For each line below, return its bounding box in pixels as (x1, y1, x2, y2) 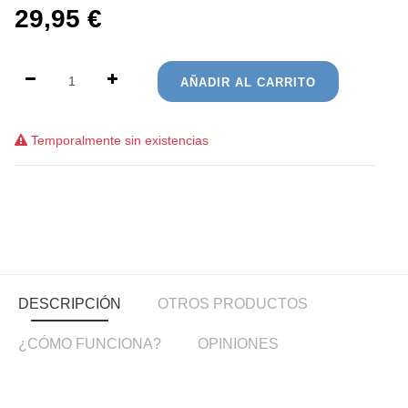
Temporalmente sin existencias (27, 133, 209, 148)
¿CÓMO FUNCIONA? (18, 336, 161, 352)
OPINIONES (198, 336, 279, 352)
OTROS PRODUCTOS (158, 296, 308, 311)
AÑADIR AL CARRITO (180, 76, 316, 89)
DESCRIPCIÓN (18, 296, 121, 311)
